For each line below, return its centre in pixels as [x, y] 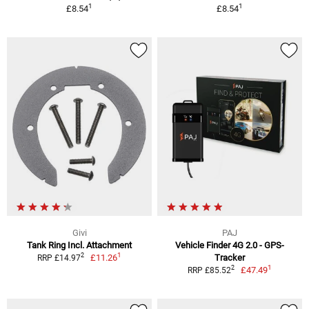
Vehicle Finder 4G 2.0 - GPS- [230, 245]
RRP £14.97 [59, 258]
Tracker [230, 257]
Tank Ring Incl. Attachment [79, 245]
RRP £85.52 [209, 270]
